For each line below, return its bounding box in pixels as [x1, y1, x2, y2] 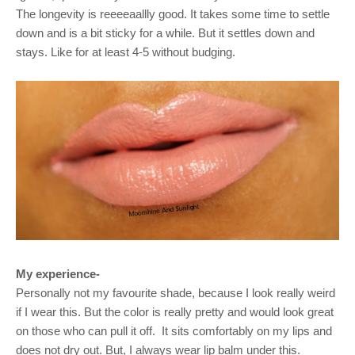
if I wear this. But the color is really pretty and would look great [16, 304, 334, 319]
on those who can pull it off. [16, 323, 155, 338]
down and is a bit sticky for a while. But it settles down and [16, 26, 315, 40]
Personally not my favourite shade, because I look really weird [16, 285, 335, 300]
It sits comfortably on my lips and [162, 323, 332, 338]
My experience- [16, 266, 100, 281]
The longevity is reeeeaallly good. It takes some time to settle [16, 7, 330, 21]
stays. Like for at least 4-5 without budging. [16, 45, 239, 59]
